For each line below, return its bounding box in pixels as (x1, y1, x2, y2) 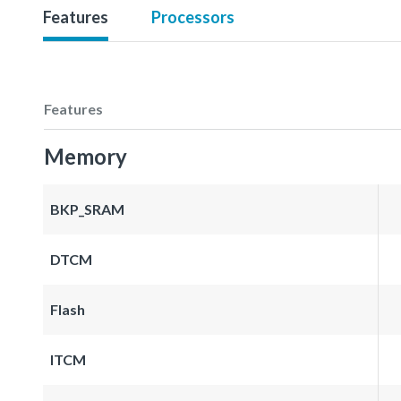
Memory (44, 142, 127, 169)
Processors (151, 6, 235, 27)
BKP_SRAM (50, 200, 124, 218)
